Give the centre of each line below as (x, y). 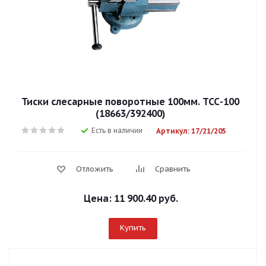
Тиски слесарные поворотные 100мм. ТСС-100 (130, 102)
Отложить (95, 169)
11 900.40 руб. (146, 198)
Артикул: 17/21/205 (191, 131)
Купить (133, 228)
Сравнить (173, 169)
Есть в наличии (117, 130)
